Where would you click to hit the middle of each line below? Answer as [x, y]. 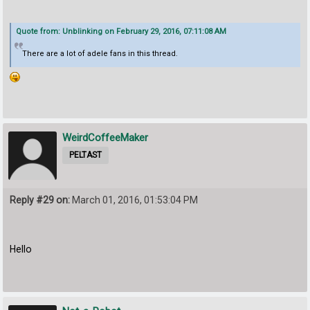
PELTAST [86, 155]
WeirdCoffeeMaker [106, 138]
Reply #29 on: [40, 200]
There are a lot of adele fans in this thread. [100, 53]
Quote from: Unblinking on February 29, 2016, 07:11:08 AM [121, 31]
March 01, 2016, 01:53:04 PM [134, 200]
